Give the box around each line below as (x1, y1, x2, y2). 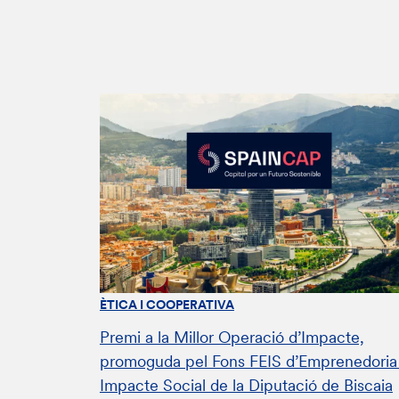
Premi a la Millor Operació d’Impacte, (99, 327, 364, 348)
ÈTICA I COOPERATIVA (99, 296, 234, 313)
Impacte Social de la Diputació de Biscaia (99, 375, 393, 396)
